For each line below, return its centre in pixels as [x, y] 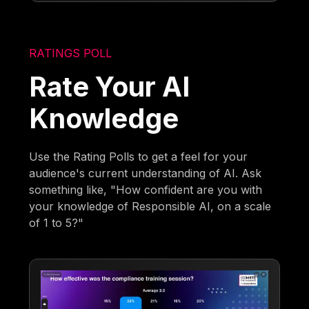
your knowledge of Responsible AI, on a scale [150, 206]
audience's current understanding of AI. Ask [146, 173]
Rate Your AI [110, 86]
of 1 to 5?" [57, 222]
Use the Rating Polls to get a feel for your [139, 156]
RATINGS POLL [71, 53]
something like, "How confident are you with [146, 189]
